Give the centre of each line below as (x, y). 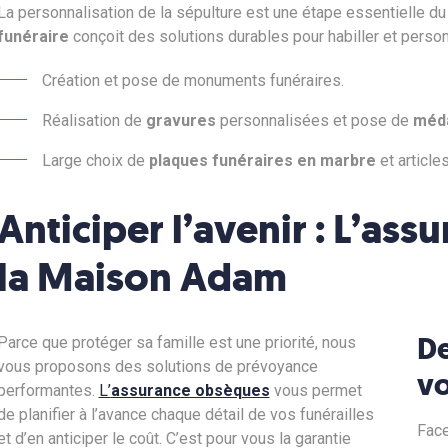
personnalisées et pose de (314, 120)
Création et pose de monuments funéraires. (192, 80)
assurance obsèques (190, 390)
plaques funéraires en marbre (262, 160)
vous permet (315, 390)
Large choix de (95, 160)
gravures (180, 120)
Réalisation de (93, 120)
